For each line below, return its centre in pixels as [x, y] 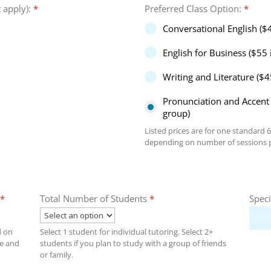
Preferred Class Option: [194, 9]
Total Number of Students [95, 199]
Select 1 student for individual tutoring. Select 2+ [126, 232]
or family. [57, 255]
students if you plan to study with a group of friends [133, 243]
